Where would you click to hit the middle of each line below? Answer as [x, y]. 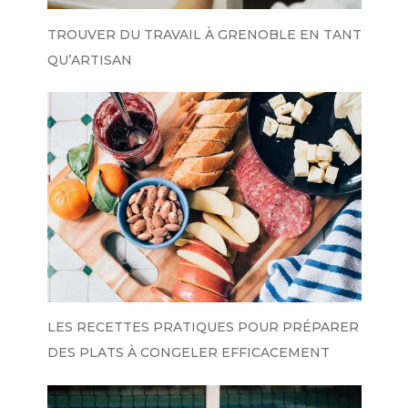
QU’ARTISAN [89, 60]
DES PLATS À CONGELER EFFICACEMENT [188, 353]
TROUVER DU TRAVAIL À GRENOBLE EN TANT [204, 34]
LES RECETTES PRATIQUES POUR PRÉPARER [203, 327]
